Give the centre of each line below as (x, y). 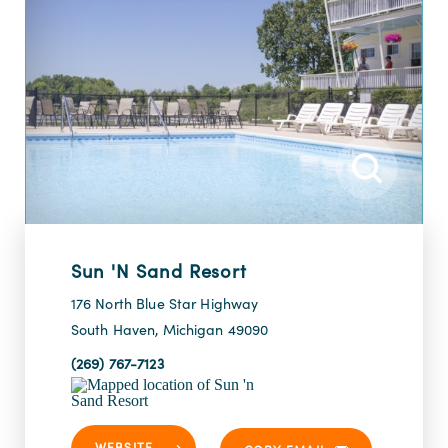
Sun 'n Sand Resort (159, 271)
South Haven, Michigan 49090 (169, 330)
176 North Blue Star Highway (164, 304)
